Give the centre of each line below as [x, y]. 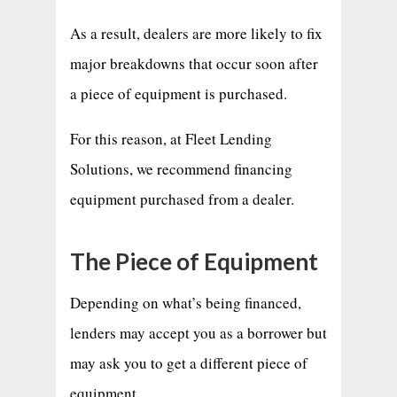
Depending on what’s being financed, [185, 302]
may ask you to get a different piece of [188, 362]
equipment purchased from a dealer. [182, 198]
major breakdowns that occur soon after [194, 63]
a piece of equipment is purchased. [178, 93]
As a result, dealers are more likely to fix [196, 33]
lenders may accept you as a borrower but [198, 332]
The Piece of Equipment [194, 261]
